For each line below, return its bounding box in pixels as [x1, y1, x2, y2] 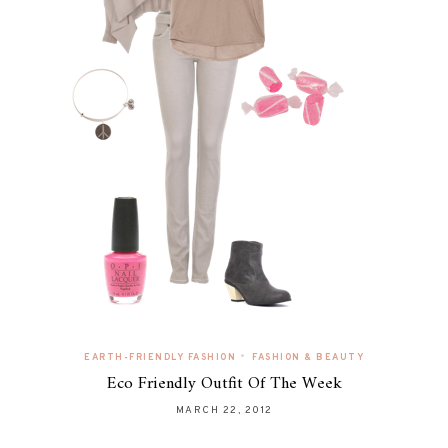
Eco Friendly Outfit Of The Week [106, 368, 342, 399]
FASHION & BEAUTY [252, 351, 364, 363]
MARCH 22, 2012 [175, 403, 273, 417]
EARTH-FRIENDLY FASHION [84, 351, 236, 363]
